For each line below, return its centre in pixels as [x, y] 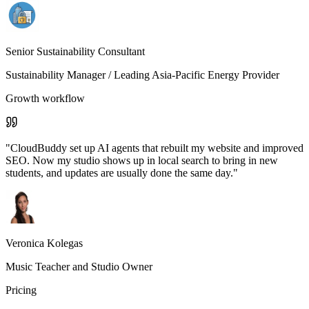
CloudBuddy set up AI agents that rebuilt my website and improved [157, 148]
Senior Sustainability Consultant [75, 51]
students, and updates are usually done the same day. [119, 172]
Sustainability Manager [56, 74]
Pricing [21, 290]
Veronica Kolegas [44, 243]
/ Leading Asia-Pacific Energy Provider [192, 74]
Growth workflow [45, 98]
